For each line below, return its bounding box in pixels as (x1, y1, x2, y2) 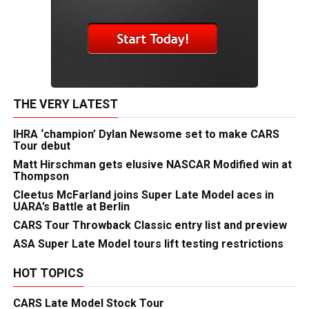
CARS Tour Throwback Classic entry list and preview (12, 219, 287, 232)
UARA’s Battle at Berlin (12, 200, 130, 213)
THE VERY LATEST (12, 97, 118, 111)
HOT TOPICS (12, 266, 83, 280)
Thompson (12, 170, 69, 183)
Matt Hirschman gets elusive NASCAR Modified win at (12, 158, 292, 171)
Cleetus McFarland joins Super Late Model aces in (12, 188, 274, 201)
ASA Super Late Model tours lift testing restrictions (12, 237, 283, 250)
